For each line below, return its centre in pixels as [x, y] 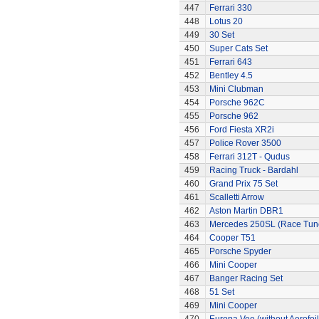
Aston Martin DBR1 [246, 211]
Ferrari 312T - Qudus [249, 157]
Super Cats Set [238, 48]
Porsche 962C [237, 103]
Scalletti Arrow [236, 197]
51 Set [221, 292]
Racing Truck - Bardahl [253, 170]
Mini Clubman [236, 89]
